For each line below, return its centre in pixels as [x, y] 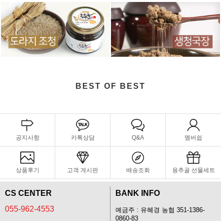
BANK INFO [138, 193]
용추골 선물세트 [193, 170]
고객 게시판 [83, 170]
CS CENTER [28, 193]
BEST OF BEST [110, 86]
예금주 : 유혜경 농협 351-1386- [160, 210]
